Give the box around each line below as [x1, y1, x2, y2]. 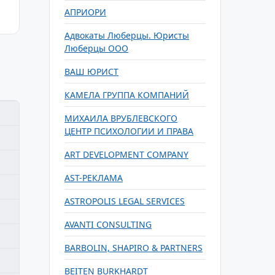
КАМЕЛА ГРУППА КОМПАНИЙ [64, 89, 189, 101]
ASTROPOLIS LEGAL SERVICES [64, 195, 185, 207]
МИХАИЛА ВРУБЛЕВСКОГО [64, 112, 177, 124]
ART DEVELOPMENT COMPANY [64, 149, 188, 160]
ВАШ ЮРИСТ [64, 66, 118, 77]
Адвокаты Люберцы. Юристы [64, 29, 189, 41]
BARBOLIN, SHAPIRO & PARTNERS [64, 242, 203, 254]
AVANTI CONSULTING [64, 219, 152, 230]
